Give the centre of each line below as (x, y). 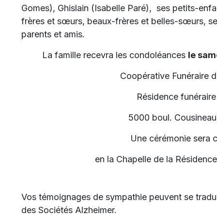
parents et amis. (53, 34)
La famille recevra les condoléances (115, 55)
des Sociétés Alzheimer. (69, 210)
